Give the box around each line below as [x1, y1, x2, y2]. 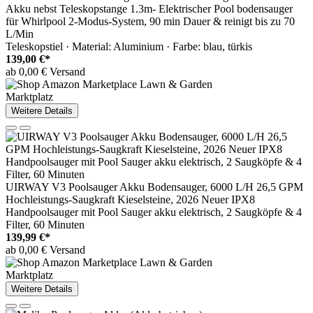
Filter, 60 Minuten [6, 219, 85, 231]
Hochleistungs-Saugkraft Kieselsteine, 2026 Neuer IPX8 [6, 194, 255, 206]
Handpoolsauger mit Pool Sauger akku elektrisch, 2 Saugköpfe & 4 [6, 206, 302, 219]
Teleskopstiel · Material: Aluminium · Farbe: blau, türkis [6, 41, 252, 53]
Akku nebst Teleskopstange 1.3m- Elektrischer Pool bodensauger [6, 3, 293, 15]
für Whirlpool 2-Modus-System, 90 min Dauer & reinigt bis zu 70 [6, 15, 295, 28]
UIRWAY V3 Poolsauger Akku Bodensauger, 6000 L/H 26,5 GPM [6, 181, 303, 194]
